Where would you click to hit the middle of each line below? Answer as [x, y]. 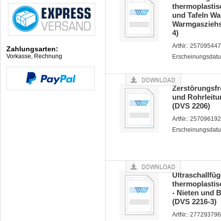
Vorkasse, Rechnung [34, 56]
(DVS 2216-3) [194, 202]
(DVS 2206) [191, 106]
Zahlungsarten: [32, 49]
